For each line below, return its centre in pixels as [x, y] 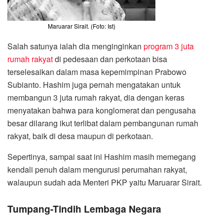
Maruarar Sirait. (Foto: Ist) [81, 26]
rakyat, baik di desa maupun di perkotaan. [80, 136]
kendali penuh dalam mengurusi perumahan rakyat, [97, 170]
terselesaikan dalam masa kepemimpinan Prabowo [97, 72]
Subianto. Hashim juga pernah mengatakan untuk [94, 85]
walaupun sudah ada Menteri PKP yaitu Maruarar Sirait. [105, 183]
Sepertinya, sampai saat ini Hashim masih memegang [102, 157]
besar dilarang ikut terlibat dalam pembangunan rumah [103, 123]
